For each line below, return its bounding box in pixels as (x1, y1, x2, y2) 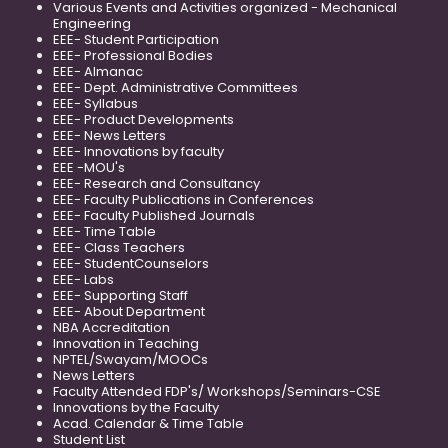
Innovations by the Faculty (53, 397, 219, 417)
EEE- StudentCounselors (53, 253, 209, 273)
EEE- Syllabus (53, 93, 138, 113)
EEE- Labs (53, 269, 114, 289)
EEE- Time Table (53, 221, 156, 241)
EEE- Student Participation (53, 29, 219, 49)
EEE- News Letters (53, 125, 166, 145)
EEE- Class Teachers (53, 237, 185, 257)
